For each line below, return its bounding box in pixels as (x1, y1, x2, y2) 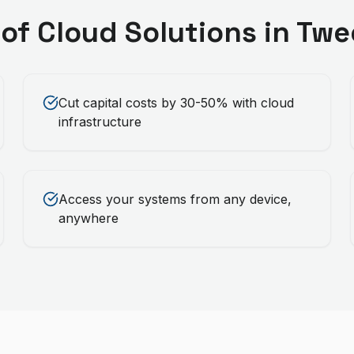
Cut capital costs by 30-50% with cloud (58, 95, 295, 111)
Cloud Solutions (37, 14, 257, 51)
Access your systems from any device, (58, 191, 292, 207)
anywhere (58, 210, 119, 226)
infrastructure (58, 114, 142, 130)
